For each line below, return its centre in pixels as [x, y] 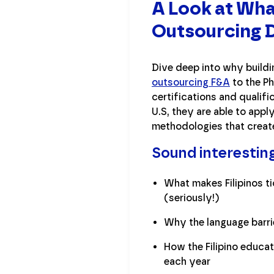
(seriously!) [191, 198]
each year [187, 261]
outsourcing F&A [191, 82]
